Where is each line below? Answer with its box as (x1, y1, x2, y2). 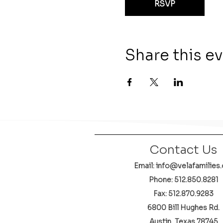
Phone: (148, 175, 174, 184)
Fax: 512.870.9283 (153, 189, 214, 198)
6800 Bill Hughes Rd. (147, 203, 220, 212)
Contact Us (149, 142, 217, 157)
